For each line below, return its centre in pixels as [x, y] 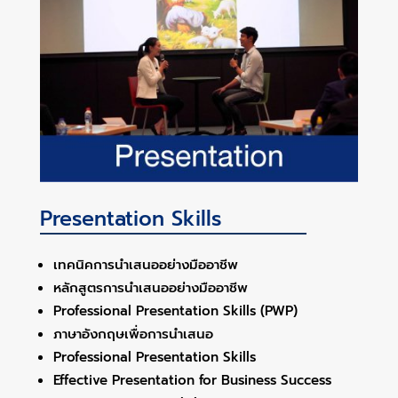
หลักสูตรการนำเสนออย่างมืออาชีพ [150, 287]
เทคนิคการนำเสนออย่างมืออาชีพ [145, 264]
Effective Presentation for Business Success [192, 380]
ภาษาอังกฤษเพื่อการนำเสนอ [133, 334]
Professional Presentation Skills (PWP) [175, 310]
